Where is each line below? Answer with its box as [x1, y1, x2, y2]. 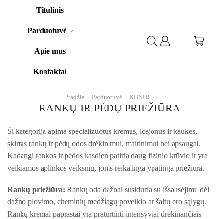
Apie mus [34, 47, 66, 55]
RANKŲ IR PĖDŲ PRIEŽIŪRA [39, 102, 180, 114]
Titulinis [36, 6, 64, 14]
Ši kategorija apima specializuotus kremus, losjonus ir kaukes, [7, 127, 197, 136]
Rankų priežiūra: [7, 185, 65, 194]
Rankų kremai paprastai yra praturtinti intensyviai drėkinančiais [7, 209, 201, 218]
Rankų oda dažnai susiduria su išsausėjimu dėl [65, 185, 209, 194]
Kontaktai [33, 67, 67, 76]
